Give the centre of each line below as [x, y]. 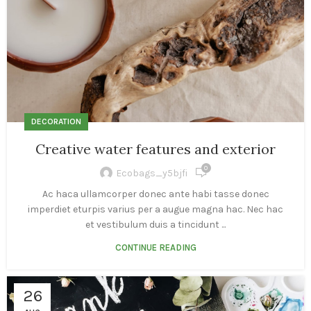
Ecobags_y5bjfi [151, 173]
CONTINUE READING [155, 248]
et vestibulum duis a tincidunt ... [155, 225]
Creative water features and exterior [155, 149]
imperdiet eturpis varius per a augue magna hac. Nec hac [155, 210]
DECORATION [56, 122]
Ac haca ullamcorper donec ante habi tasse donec [155, 194]
